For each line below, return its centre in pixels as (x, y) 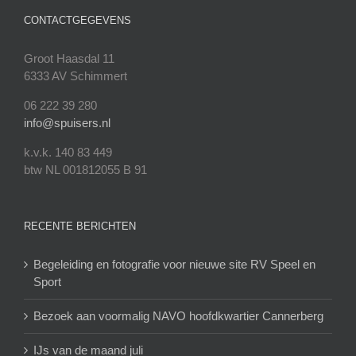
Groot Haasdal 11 (69, 59)
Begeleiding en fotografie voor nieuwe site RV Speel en (174, 265)
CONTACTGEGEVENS (77, 21)
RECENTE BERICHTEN (80, 226)
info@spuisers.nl (67, 123)
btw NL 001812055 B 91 (85, 170)
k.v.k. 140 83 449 (68, 153)
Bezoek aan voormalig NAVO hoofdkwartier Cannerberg (178, 316)
